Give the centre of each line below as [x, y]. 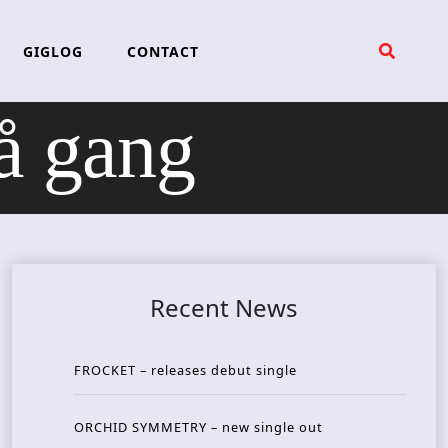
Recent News [224, 308]
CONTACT [162, 51]
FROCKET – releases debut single [185, 370]
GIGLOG [52, 51]
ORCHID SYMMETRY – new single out [198, 427]
